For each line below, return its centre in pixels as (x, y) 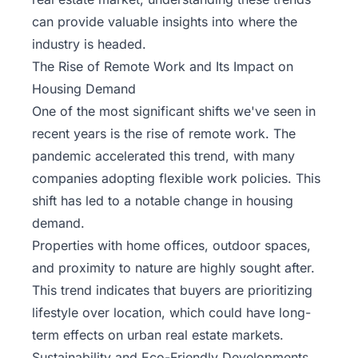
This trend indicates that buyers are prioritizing (172, 290)
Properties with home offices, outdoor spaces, (171, 246)
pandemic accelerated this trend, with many (163, 156)
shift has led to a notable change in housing (163, 201)
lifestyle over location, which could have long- (171, 313)
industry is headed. (89, 44)
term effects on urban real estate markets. (158, 335)
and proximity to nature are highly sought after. (173, 268)
